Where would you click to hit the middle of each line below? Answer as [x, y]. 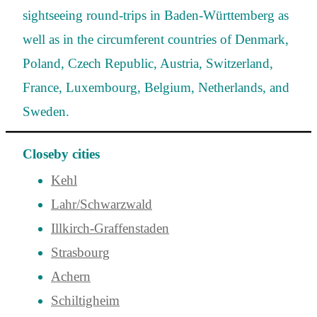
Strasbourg [80, 253]
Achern [71, 277]
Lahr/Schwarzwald [102, 204]
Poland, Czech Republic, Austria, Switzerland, [148, 64]
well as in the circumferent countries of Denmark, [156, 40]
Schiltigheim [85, 301]
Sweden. [46, 112]
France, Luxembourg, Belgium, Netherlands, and [156, 88]
